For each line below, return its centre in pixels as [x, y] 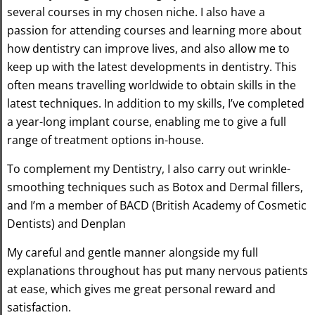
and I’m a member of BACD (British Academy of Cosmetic [157, 205]
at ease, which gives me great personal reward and [141, 289]
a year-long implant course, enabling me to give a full [147, 121]
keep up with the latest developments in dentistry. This [152, 66]
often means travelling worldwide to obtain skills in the [152, 85]
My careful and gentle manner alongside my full [133, 252]
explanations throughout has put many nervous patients [157, 270]
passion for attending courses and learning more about [154, 30]
